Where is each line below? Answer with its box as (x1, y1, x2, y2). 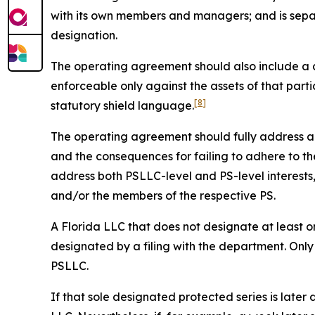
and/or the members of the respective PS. (51, 188, 276, 203)
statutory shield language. (51, 98, 194, 113)
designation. (51, 28, 117, 43)
